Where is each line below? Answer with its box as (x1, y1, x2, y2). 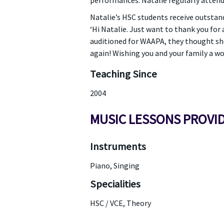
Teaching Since (89, 67, 157, 80)
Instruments (89, 140, 146, 153)
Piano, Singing (89, 160, 139, 170)
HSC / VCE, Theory (89, 198, 151, 208)
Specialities (89, 177, 140, 190)
